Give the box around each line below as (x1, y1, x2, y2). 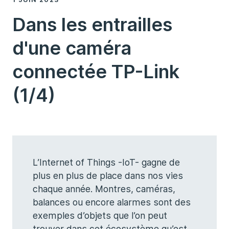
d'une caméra (12, 37, 131, 59)
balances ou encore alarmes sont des (33, 197, 191, 208)
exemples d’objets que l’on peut (33, 210, 167, 221)
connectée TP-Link (12, 60, 179, 83)
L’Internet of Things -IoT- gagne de (33, 157, 180, 168)
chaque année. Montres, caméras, (33, 184, 175, 194)
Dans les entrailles (12, 13, 172, 36)
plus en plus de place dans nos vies (33, 170, 183, 181)
